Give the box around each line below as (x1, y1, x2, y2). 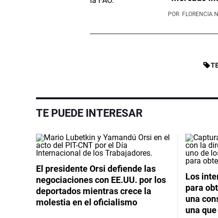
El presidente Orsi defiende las (36, 163, 156, 174)
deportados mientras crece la (36, 185, 151, 196)
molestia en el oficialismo (36, 197, 137, 207)
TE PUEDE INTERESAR (36, 107, 143, 119)
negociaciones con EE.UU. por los (36, 174, 166, 185)
